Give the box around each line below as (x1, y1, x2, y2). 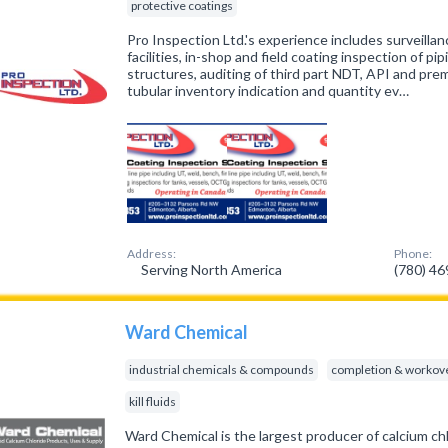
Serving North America (138, 261, 283, 278)
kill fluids (129, 394, 177, 409)
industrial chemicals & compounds (129, 362, 315, 377)
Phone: (394, 246, 433, 261)
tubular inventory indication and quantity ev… (127, 82, 410, 99)
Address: (127, 246, 177, 261)
